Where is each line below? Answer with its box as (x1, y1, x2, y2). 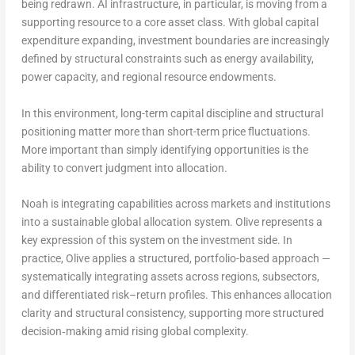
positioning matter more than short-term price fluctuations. (21, 124, 311, 138)
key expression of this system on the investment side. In (21, 234, 292, 247)
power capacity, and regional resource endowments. (21, 71, 277, 84)
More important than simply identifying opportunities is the (21, 143, 308, 156)
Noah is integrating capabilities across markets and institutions (21, 197, 330, 211)
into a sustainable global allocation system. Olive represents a (21, 216, 323, 229)
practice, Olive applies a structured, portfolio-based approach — (21, 252, 330, 265)
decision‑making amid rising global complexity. (21, 325, 249, 338)
